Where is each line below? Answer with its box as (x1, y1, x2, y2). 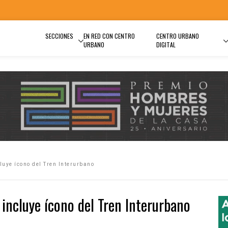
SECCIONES (45, 32, 73, 40)
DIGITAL (156, 40, 176, 49)
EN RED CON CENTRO (83, 32, 135, 40)
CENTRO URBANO (156, 32, 199, 40)
